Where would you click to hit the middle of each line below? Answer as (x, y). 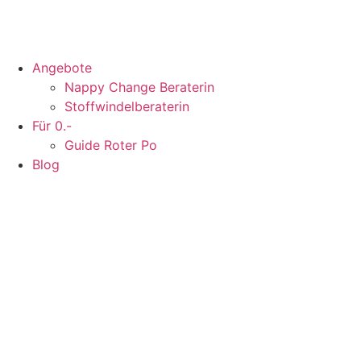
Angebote (62, 68)
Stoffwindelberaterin (127, 106)
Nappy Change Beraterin (139, 87)
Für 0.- (52, 126)
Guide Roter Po (111, 145)
